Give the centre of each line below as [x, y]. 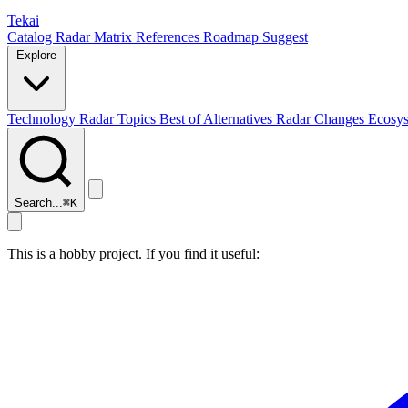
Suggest [285, 37]
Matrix [115, 37]
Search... [39, 203]
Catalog [31, 37]
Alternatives [240, 119]
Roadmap [233, 37]
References [169, 37]
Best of [181, 119]
